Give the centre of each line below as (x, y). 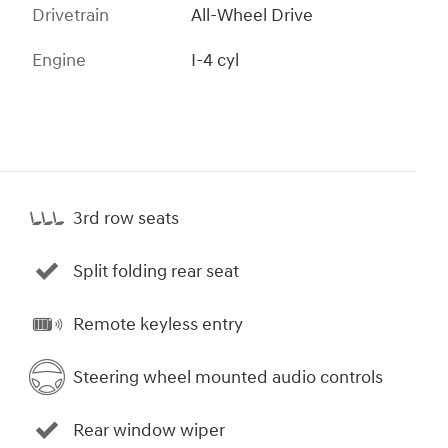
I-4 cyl (215, 61)
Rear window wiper (149, 430)
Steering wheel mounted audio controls (228, 377)
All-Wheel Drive (252, 16)
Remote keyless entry (158, 324)
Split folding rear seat (156, 271)
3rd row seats (126, 218)
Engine (59, 61)
